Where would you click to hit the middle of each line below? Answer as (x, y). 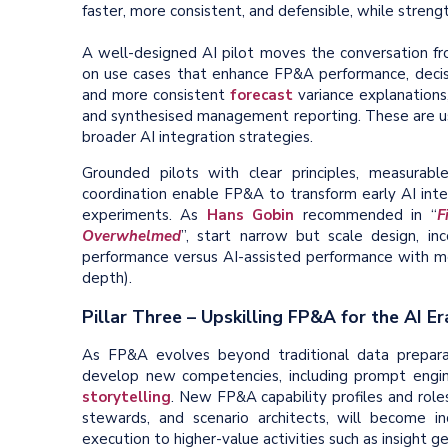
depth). (109, 278)
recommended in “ (365, 215)
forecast (261, 95)
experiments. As (144, 215)
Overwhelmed (131, 236)
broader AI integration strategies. (197, 137)
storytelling (126, 397)
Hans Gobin (250, 215)
